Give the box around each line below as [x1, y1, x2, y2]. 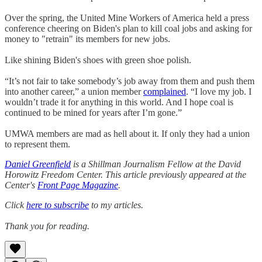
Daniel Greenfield [5, 158, 71, 169]
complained [143, 86, 186, 96]
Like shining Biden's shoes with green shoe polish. [5, 54, 191, 65]
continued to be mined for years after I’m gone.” [5, 107, 182, 118]
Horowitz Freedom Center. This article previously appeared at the [5, 169, 246, 180]
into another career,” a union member [5, 86, 143, 96]
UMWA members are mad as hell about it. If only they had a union [5, 128, 250, 139]
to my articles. [89, 199, 146, 210]
